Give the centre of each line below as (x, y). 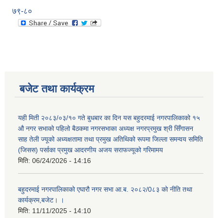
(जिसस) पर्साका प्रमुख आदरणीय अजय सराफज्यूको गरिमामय (91, 150)
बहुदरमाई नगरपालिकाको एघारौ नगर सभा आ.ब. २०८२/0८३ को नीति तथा (105, 190)
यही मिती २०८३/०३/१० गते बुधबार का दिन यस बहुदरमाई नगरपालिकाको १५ (109, 118)
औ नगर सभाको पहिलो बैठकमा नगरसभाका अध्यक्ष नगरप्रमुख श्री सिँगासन (106, 129)
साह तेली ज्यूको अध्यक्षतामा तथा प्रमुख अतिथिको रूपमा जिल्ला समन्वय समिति (110, 139)
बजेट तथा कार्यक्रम (57, 89)
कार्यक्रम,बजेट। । (41, 200)
